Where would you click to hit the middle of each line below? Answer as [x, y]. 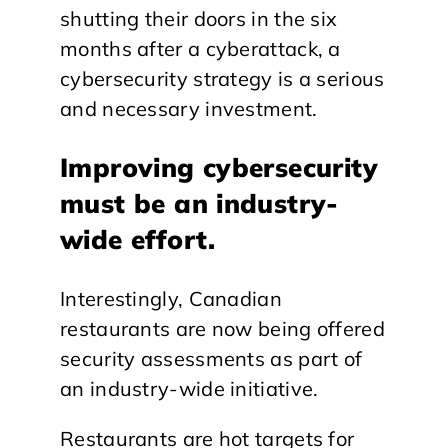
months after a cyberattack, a [200, 48]
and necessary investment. [189, 108]
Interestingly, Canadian [171, 298]
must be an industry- [199, 203]
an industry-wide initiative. [189, 388]
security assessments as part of [211, 358]
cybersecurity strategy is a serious [222, 78]
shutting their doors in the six [199, 18]
